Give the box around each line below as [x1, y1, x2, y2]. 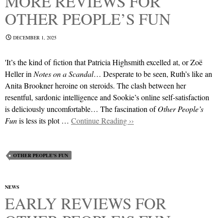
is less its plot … [17, 115, 71, 126]
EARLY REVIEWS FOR [5, 192, 166, 214]
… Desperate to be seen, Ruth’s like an [93, 69, 212, 79]
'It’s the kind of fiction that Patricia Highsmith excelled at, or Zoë [5, 57, 202, 67]
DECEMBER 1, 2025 [13, 34, 56, 41]
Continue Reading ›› [71, 115, 134, 126]
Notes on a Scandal [34, 69, 93, 79]
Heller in [5, 69, 34, 79]
